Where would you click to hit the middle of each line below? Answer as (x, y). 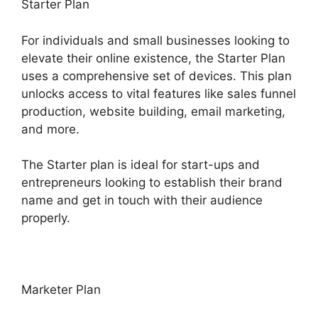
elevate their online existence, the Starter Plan (153, 58)
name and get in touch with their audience (142, 200)
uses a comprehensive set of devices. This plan (157, 76)
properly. (46, 218)
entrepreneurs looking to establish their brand (152, 182)
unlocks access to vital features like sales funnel (159, 93)
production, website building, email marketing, (153, 111)
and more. (50, 129)
